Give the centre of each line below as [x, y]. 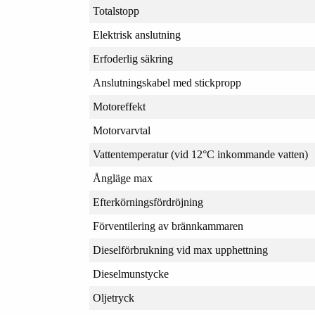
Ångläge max [122, 179]
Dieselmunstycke [130, 274]
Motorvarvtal [121, 131]
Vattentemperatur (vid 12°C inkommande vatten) [200, 155]
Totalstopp [116, 11]
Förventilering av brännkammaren [168, 226]
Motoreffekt [119, 107]
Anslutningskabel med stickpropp [167, 83]
